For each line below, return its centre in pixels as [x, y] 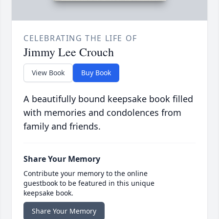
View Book [48, 73]
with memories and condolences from [102, 113]
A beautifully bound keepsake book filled [108, 99]
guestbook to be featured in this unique [89, 183]
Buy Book [96, 73]
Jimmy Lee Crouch [69, 52]
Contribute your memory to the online [86, 174]
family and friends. [62, 126]
